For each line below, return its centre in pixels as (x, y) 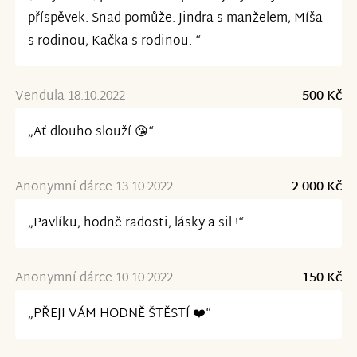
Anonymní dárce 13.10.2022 (94, 187)
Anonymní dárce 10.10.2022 (94, 278)
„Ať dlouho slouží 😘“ (90, 132)
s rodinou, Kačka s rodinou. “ (114, 41)
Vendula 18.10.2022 (70, 96)
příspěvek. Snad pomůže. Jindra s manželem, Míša (175, 18)
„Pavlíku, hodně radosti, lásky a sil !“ (135, 223)
